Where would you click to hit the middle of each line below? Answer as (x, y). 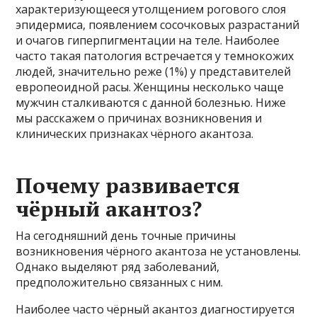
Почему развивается (128, 185)
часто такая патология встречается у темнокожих (155, 56)
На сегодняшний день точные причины (126, 235)
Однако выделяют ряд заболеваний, (118, 266)
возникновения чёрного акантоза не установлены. (158, 251)
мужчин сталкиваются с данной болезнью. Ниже (151, 102)
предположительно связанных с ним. (120, 282)
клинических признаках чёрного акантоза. (135, 133)
